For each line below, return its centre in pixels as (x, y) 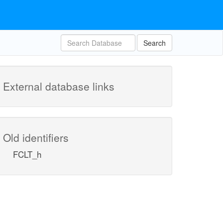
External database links (59, 86)
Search (155, 43)
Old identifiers (36, 137)
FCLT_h (27, 154)
